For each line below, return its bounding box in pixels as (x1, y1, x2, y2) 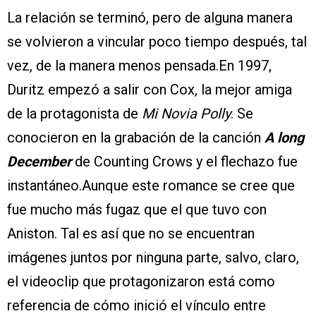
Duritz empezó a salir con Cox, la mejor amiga (7, 80, 292, 98)
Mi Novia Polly (138, 104, 231, 122)
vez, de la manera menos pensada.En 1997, (7, 56, 272, 74)
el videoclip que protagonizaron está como (7, 272, 275, 290)
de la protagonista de (7, 104, 138, 122)
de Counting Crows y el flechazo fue (75, 152, 298, 170)
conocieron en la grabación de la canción (7, 128, 265, 146)
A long (265, 128, 304, 146)
